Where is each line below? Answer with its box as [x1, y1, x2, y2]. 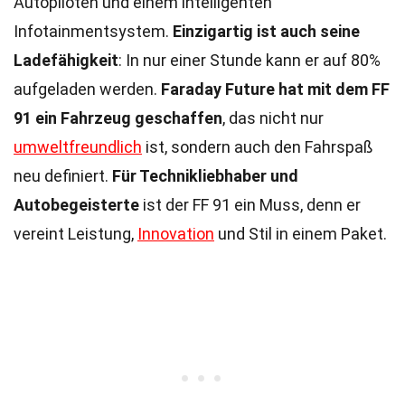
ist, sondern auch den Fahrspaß [142, 137, 372, 156]
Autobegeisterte [14, 195, 139, 214]
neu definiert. [14, 166, 112, 185]
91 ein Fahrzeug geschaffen [14, 108, 222, 127]
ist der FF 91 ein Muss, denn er [139, 195, 361, 214]
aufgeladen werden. [14, 80, 161, 99]
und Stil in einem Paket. [214, 224, 387, 243]
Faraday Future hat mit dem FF [161, 80, 390, 99]
